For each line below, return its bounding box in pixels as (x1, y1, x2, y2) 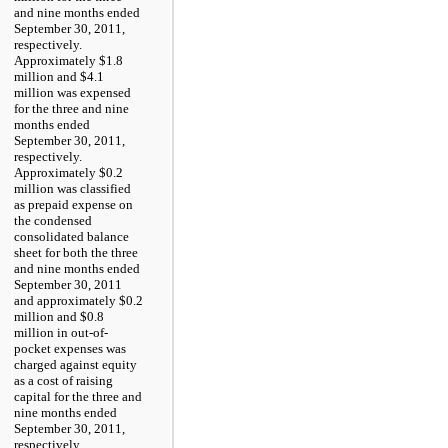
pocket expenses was (14, 340, 126, 356)
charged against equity (14, 356, 137, 372)
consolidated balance (14, 228, 129, 244)
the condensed (14, 212, 92, 228)
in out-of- (54, 324, 108, 340)
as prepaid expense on (14, 196, 133, 212)
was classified (54, 180, 131, 196)
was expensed (54, 84, 131, 100)
